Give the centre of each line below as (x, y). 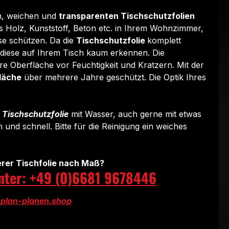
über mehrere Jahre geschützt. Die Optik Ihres (114, 77)
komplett (164, 40)
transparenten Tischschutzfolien (127, 16)
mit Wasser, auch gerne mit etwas (135, 114)
